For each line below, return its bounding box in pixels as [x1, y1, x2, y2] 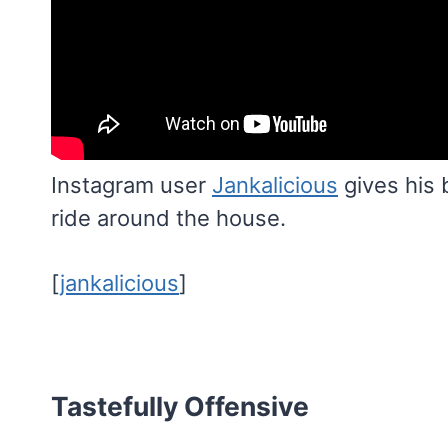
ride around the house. [51, 204, 286, 231]
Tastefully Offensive [51, 389, 309, 422]
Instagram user [51, 171, 212, 198]
